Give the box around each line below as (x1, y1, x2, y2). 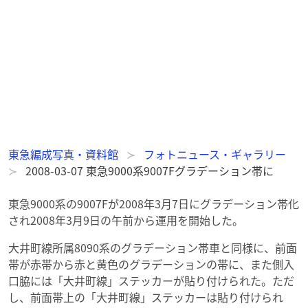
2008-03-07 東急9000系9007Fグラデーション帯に (25, 162, 274, 179)
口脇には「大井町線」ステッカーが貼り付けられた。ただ (8, 272, 294, 289)
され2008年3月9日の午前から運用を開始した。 (8, 212, 243, 228)
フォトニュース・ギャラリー (144, 146, 286, 162)
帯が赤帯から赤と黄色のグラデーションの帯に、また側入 (8, 256, 294, 272)
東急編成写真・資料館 (8, 146, 118, 162)
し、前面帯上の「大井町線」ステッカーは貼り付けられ (8, 289, 283, 305)
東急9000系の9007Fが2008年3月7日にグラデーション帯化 (8, 195, 299, 212)
